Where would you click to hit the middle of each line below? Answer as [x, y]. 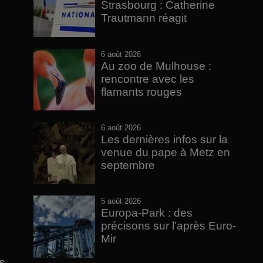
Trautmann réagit [144, 18]
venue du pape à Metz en [166, 153]
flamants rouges [142, 92]
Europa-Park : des [147, 213]
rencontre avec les [148, 79]
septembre [128, 166]
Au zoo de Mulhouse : [156, 66]
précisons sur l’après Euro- [169, 226]
